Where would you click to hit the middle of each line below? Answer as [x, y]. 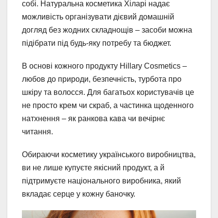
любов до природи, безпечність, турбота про [102, 79]
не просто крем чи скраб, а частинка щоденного [108, 105]
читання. [37, 131]
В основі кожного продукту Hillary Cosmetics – [104, 66]
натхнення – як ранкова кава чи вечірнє [93, 118]
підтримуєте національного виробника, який [101, 181]
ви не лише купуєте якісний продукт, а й [93, 167]
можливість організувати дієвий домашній [98, 17]
